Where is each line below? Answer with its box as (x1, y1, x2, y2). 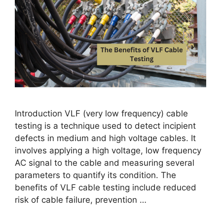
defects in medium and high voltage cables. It (15, 133, 196, 143)
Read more (149, 194, 192, 205)
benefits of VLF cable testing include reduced (15, 182, 196, 192)
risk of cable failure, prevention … (15, 194, 149, 205)
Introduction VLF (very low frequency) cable (15, 108, 188, 118)
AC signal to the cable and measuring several (15, 157, 194, 168)
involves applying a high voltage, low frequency (15, 145, 201, 155)
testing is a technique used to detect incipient (15, 120, 196, 131)
